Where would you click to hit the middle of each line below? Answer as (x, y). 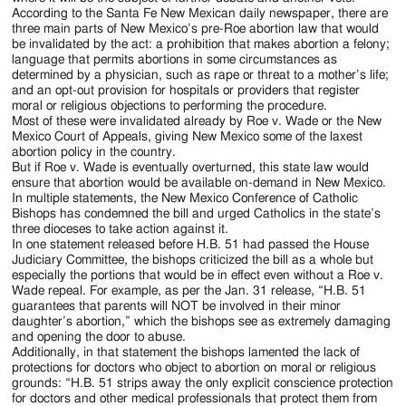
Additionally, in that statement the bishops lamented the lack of (186, 352)
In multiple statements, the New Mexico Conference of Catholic (185, 198)
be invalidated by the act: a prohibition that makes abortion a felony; (201, 44)
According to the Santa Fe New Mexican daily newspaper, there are (200, 13)
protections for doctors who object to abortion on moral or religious (194, 367)
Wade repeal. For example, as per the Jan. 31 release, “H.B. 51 (189, 290)
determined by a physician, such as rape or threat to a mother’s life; (201, 75)
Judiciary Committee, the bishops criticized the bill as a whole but (193, 260)
